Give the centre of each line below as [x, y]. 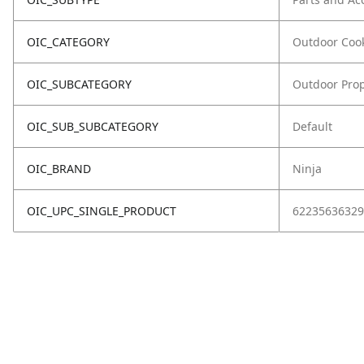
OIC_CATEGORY [68, 42]
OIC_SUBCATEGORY [79, 84]
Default [312, 126]
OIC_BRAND [59, 169]
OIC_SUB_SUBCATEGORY [93, 126]
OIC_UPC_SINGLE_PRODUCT [102, 211]
